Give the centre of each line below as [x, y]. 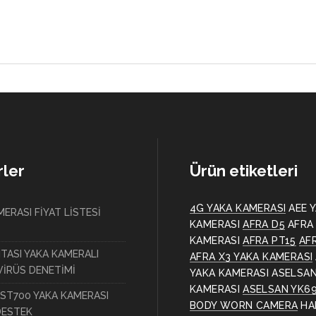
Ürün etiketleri [244, 171]
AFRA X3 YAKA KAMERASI [251, 257]
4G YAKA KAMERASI [238, 208]
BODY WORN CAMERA [244, 305]
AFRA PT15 [269, 241]
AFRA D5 [264, 224]
